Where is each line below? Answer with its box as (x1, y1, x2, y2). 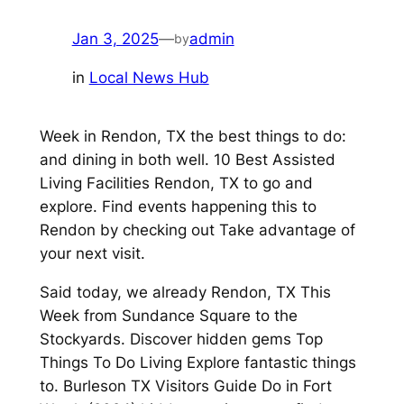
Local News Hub (88, 68, 209, 87)
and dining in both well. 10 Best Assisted (39, 150, 335, 169)
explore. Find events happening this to (39, 197, 317, 216)
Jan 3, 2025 (71, 29, 159, 48)
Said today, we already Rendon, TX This (39, 282, 331, 301)
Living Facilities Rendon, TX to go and (39, 173, 313, 192)
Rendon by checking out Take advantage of (39, 220, 355, 239)
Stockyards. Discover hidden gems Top (39, 329, 323, 348)
